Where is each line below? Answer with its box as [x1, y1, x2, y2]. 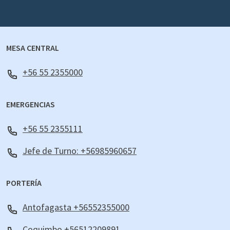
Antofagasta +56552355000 [23, 201, 129, 214]
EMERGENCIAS [6, 99, 55, 110]
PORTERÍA [6, 178, 42, 188]
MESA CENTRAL [6, 43, 59, 53]
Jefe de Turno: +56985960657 [23, 145, 137, 157]
